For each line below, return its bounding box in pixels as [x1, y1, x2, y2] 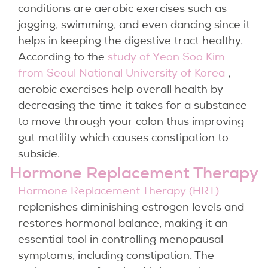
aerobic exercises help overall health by [18, 83, 223, 96]
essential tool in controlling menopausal [18, 233, 223, 246]
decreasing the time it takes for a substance [18, 99, 247, 112]
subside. [18, 147, 60, 161]
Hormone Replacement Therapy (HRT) [18, 184, 219, 198]
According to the [18, 50, 108, 64]
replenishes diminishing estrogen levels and [18, 200, 244, 214]
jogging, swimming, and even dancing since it [18, 18, 250, 32]
